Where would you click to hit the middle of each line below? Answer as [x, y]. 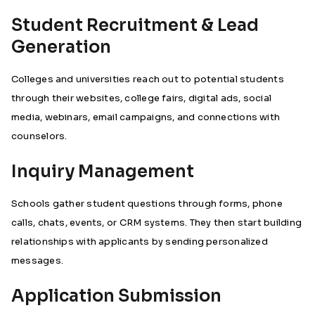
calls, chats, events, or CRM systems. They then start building [156, 223]
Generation [61, 47]
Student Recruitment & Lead [135, 25]
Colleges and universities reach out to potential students [148, 79]
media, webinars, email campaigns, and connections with [146, 117]
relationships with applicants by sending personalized [140, 242]
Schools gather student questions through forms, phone [147, 204]
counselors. [39, 136]
